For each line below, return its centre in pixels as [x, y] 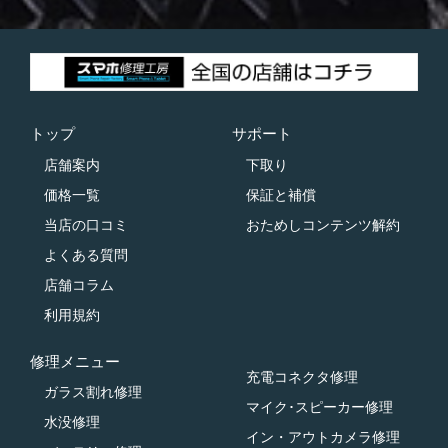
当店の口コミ [86, 224]
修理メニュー [75, 361]
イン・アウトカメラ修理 [322, 436]
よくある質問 [86, 254]
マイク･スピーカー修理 [319, 406]
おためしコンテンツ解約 [322, 224]
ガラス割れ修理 [93, 392]
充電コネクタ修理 [301, 376]
